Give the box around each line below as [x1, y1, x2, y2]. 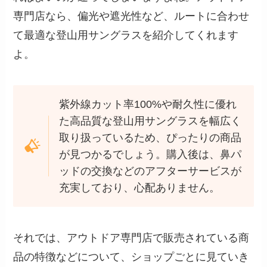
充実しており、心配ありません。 [58, 181, 220, 194]
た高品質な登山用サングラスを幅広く [58, 114, 241, 127]
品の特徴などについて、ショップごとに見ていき [13, 250, 250, 263]
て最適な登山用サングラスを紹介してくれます [13, 29, 239, 42]
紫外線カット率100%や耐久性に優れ [58, 98, 237, 110]
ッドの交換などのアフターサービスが [58, 164, 241, 177]
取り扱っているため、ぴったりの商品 [58, 131, 241, 144]
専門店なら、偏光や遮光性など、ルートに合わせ [13, 10, 250, 23]
